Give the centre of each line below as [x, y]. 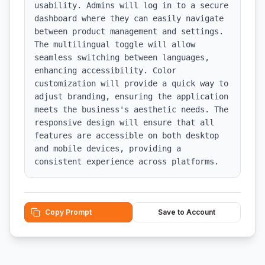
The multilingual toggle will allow [115, 44]
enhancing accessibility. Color [105, 70]
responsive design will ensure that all [124, 122]
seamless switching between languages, [122, 57]
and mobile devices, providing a [108, 148]
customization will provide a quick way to [131, 83]
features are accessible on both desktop [127, 135]
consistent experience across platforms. [127, 161]
